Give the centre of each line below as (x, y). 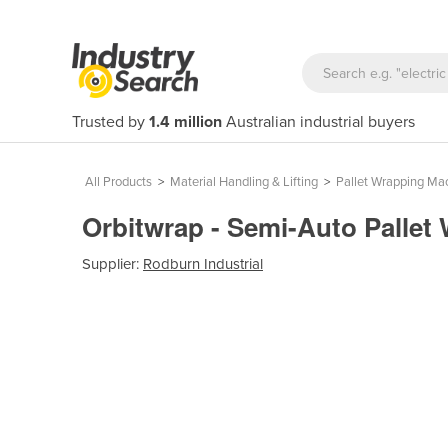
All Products (118, 182)
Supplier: (112, 263)
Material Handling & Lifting (244, 182)
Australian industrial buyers (318, 122)
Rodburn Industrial (203, 263)
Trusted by (110, 122)
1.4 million (185, 122)
